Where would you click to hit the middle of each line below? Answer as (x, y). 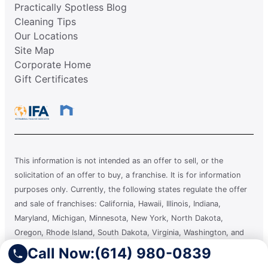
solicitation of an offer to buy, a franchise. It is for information (127, 175)
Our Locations (46, 36)
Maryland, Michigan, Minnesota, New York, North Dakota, (119, 218)
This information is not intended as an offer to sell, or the (119, 161)
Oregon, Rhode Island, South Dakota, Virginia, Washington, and (129, 233)
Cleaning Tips (45, 22)
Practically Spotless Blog (71, 7)
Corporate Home (53, 65)
